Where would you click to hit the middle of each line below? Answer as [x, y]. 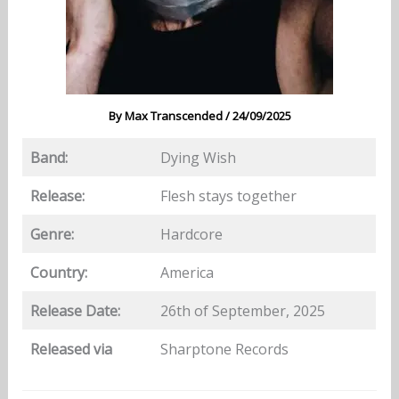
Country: [58, 272]
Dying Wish [198, 157]
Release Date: [75, 310]
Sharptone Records [224, 349]
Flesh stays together [228, 195]
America [187, 272]
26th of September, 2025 [242, 310]
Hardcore [191, 234]
